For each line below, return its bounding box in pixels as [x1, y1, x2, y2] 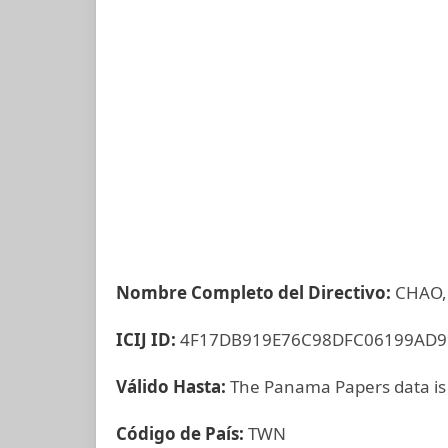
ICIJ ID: [116, 328, 180, 351]
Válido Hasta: [116, 375, 230, 398]
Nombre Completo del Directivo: [116, 281, 395, 304]
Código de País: [116, 422, 248, 445]
